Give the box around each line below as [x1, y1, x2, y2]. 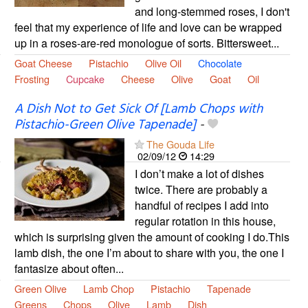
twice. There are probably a [134, 181, 267, 198]
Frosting [14, 71, 49, 86]
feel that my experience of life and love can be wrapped [14, 19, 282, 35]
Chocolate [197, 55, 242, 70]
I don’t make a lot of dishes [134, 166, 264, 182]
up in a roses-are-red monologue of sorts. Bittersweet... [14, 34, 279, 51]
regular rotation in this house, [134, 213, 276, 230]
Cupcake [65, 71, 104, 86]
